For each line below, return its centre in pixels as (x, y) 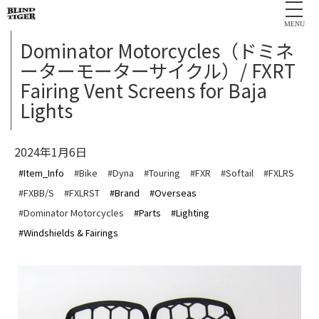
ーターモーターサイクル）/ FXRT (158, 70)
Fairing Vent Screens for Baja (143, 90)
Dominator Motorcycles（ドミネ (157, 50)
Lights (46, 110)
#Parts (147, 212)
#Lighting (190, 212)
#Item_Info (41, 172)
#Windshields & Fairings (68, 232)
